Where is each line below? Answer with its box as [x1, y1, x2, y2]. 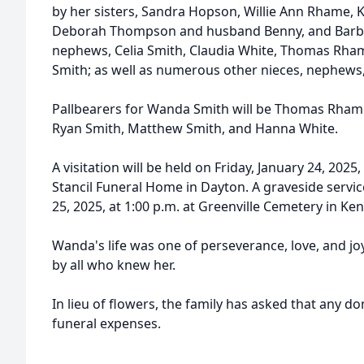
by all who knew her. [52, 256, 175, 274]
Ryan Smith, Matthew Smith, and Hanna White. [52, 119, 338, 137]
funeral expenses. [52, 314, 164, 332]
